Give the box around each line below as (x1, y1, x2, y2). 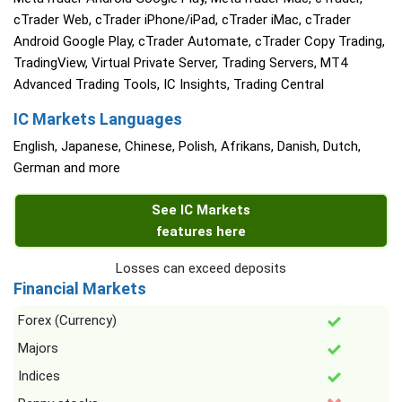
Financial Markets (13, 279, 146, 299)
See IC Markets (152, 202, 250, 219)
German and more (13, 160, 120, 177)
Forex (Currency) (18, 312, 117, 329)
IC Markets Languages (13, 109, 182, 129)
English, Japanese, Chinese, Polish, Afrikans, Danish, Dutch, (13, 138, 361, 155)
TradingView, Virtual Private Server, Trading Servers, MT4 (13, 55, 347, 72)
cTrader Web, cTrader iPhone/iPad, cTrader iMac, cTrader (13, 12, 351, 29)
